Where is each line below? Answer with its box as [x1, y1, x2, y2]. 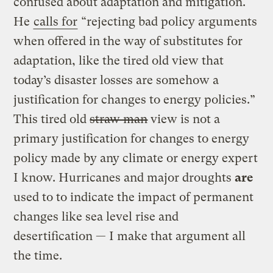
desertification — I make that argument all [13, 229, 246, 243]
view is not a [147, 112, 221, 126]
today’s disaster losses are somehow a [13, 73, 219, 87]
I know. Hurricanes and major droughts [13, 170, 235, 185]
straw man [90, 112, 148, 126]
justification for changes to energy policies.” [13, 92, 256, 107]
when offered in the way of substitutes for [13, 34, 243, 48]
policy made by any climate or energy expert [13, 151, 258, 165]
